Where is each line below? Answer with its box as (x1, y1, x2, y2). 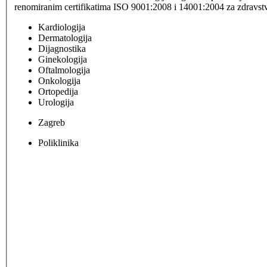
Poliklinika (38, 138, 79, 148)
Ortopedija (38, 86, 78, 97)
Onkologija (38, 76, 80, 86)
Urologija (38, 97, 74, 107)
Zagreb (38, 117, 65, 128)
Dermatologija (38, 33, 92, 43)
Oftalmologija (38, 65, 90, 75)
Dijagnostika (38, 44, 86, 54)
